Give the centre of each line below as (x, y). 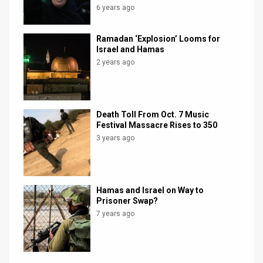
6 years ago (116, 7)
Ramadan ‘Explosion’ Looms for (159, 38)
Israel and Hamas (131, 49)
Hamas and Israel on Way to (150, 190)
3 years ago (116, 138)
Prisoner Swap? (127, 200)
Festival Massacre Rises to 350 (157, 125)
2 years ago (116, 62)
